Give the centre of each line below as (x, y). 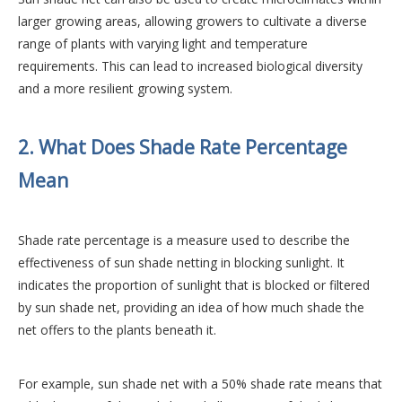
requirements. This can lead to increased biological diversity (190, 66)
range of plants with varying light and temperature (163, 44)
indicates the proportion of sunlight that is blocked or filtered (194, 285)
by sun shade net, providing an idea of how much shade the (191, 308)
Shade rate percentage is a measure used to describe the (184, 240)
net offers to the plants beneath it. (117, 330)
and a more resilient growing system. (125, 89)
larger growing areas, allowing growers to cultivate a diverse (192, 22)
